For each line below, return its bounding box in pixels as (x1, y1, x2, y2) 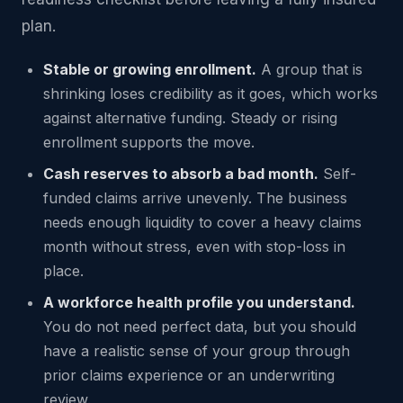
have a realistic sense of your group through (43, 342, 350, 360)
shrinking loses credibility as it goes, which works (43, 85, 378, 103)
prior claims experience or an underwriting (43, 366, 335, 384)
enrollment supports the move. (43, 133, 255, 151)
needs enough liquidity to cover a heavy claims (43, 213, 362, 231)
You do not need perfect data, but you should (43, 318, 356, 336)
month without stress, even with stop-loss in (43, 237, 345, 255)
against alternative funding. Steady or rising (43, 109, 337, 127)
